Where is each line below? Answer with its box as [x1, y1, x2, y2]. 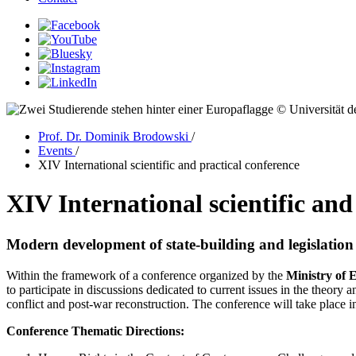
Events [38, 144, 75, 157]
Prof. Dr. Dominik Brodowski [38, 130, 192, 143]
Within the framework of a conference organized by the [6, 268, 286, 282]
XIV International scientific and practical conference [38, 158, 300, 172]
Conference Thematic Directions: [6, 323, 184, 338]
